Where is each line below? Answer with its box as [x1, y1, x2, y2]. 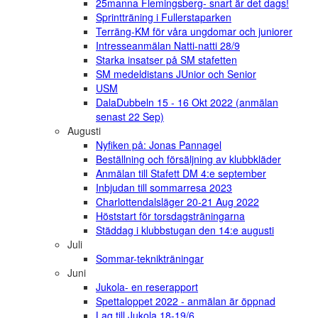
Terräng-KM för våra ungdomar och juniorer [96, 24, 292, 39]
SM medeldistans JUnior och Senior [96, 67, 256, 82]
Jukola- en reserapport [96, 280, 198, 295]
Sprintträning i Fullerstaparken [96, 10, 231, 25]
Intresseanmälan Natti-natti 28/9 [96, 38, 240, 53]
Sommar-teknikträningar [96, 251, 204, 266]
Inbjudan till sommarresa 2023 [96, 180, 232, 195]
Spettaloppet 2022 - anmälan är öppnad [96, 294, 275, 309]
